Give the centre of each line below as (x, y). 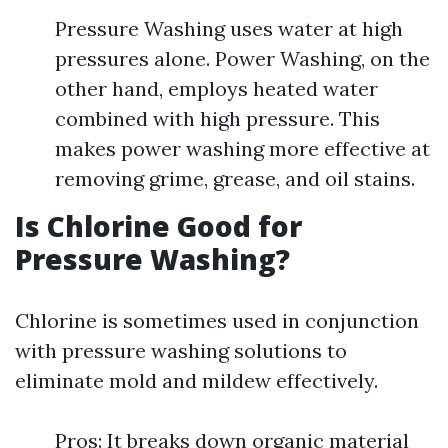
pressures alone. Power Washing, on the (242, 58)
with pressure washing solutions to (181, 350)
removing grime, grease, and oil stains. (235, 178)
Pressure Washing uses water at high (229, 28)
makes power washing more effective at (242, 148)
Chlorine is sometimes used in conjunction (217, 320)
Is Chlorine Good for (158, 226)
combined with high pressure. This (217, 118)
